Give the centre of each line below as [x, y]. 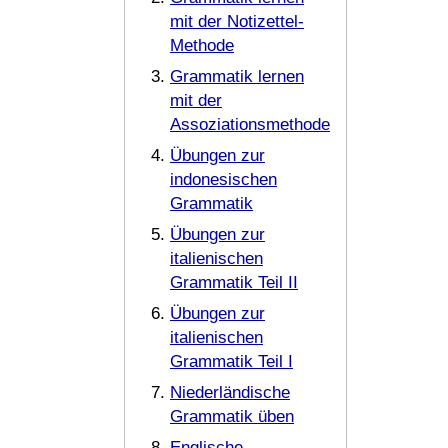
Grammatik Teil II [234, 282]
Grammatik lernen [237, 76]
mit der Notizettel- [237, 21]
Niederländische [230, 392]
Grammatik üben [232, 416]
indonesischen [223, 179]
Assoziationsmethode [250, 124]
